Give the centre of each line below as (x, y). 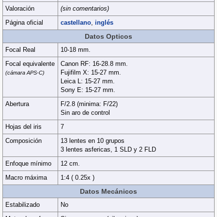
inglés (104, 23)
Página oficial (24, 23)
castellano (76, 23)
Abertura (17, 104)
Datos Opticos (108, 36)
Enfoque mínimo (28, 163)
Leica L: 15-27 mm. (88, 81)
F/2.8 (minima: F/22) (89, 104)
